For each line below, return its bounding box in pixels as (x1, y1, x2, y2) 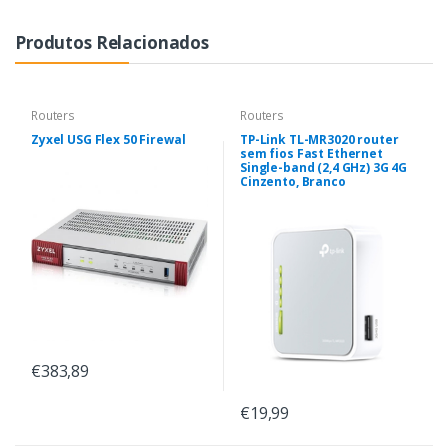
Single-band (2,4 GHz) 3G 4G (240, 158, 408, 176)
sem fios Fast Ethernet (240, 144, 383, 162)
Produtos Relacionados (15, 30, 209, 54)
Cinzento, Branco (240, 172, 346, 190)
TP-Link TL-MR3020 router (240, 130, 399, 148)
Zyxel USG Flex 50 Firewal (31, 130, 186, 148)
